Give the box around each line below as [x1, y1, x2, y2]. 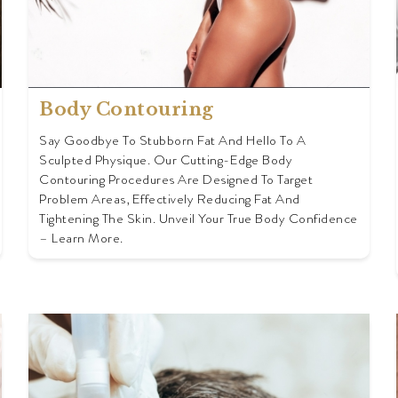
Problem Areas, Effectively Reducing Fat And [39, 189, 300, 210]
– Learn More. [39, 228, 123, 249]
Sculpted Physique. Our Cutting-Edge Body [39, 150, 293, 171]
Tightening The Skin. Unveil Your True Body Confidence [39, 209, 358, 229]
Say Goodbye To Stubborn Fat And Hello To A [39, 131, 306, 151]
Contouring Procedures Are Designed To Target [39, 170, 314, 190]
